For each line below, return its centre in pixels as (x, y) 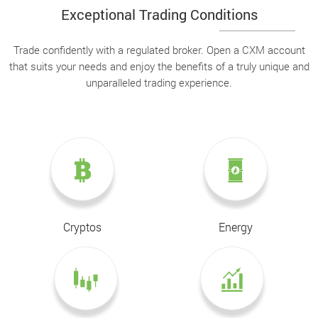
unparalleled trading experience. (159, 82)
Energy (235, 227)
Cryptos (83, 227)
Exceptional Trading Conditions (159, 14)
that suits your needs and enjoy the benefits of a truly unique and (159, 66)
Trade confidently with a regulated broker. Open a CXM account (159, 50)
